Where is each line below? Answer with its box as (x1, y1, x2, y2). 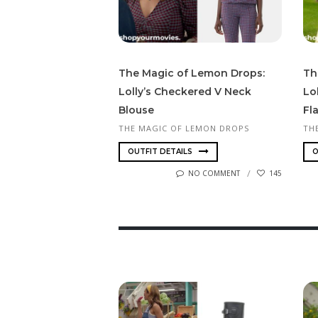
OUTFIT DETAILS (128, 147, 194, 157)
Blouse (119, 103, 154, 116)
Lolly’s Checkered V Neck (119, 84, 251, 98)
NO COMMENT (188, 168, 240, 179)
